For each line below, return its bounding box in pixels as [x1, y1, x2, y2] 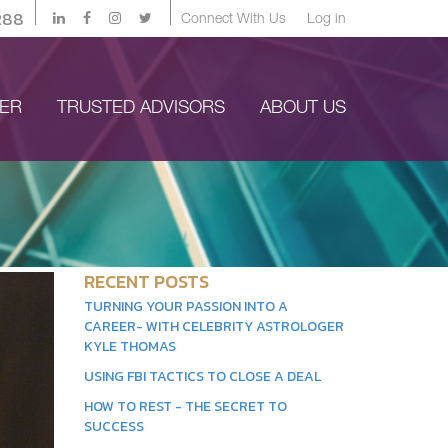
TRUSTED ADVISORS [57, 100, 225, 118]
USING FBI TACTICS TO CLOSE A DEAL [83, 366, 321, 387]
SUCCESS [83, 416, 144, 437]
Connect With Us [181, 13, 286, 27]
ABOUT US [260, 100, 346, 118]
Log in [307, 13, 346, 27]
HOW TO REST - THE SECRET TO [83, 396, 287, 417]
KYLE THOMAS [83, 336, 176, 357]
